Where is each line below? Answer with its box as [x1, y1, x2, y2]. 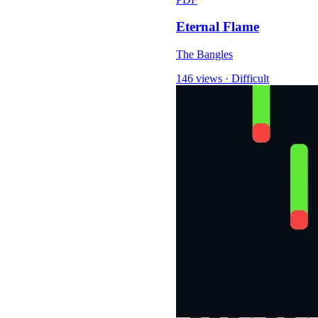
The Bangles [176, 48, 233, 61]
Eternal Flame [176, 19, 259, 35]
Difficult [231, 72, 269, 85]
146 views [176, 72, 222, 85]
